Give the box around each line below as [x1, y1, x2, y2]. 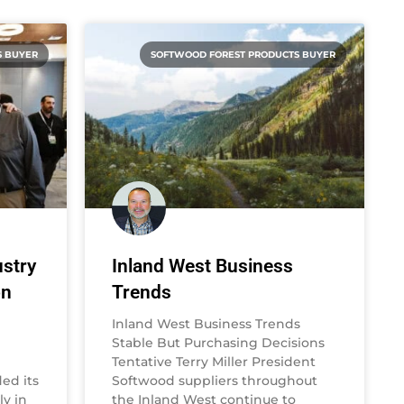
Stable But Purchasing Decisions [112, 334, 325, 351]
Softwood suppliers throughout [112, 372, 317, 389]
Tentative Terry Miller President [112, 353, 316, 370]
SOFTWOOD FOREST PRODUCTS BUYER [151, 49, 335, 61]
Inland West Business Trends [112, 315, 300, 332]
